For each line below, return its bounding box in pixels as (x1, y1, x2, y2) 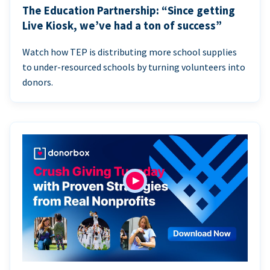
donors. (22, 76, 53, 89)
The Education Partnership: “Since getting (22, 4, 235, 18)
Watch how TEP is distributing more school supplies (22, 46, 237, 58)
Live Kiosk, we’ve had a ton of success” (22, 19, 222, 33)
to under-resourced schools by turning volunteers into (22, 61, 245, 74)
